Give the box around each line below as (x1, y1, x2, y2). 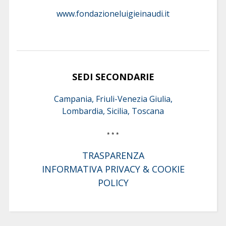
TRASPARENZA (82, 149, 144, 161)
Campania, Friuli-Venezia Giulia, (53, 93, 173, 104)
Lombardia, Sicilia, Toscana (62, 105, 164, 117)
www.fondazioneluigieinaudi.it (56, 8, 169, 19)
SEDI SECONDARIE (72, 70, 154, 83)
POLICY (97, 176, 129, 189)
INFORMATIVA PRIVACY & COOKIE (41, 162, 185, 175)
